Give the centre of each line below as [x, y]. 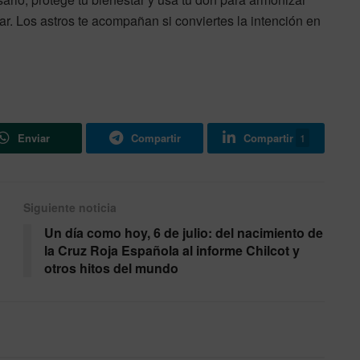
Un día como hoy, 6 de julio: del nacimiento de [184, 233]
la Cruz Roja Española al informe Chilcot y [172, 251]
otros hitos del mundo [111, 268]
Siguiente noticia [70, 208]
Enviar [34, 138]
